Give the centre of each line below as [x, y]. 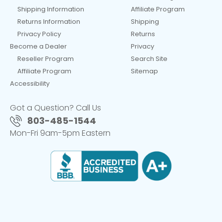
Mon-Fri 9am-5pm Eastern [60, 133]
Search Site [149, 59]
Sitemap [144, 71]
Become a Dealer [38, 47]
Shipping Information [51, 9]
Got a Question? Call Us [55, 108]
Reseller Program [45, 59]
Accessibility [29, 84]
